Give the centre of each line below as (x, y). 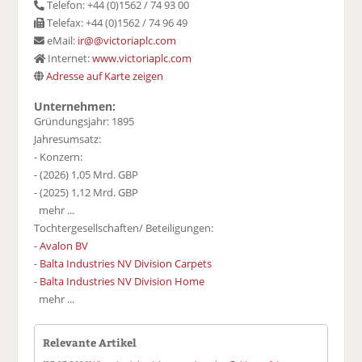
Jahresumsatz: (68, 139)
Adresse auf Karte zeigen (105, 76)
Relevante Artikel (90, 343)
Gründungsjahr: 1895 (84, 122)
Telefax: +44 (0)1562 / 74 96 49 (116, 23)
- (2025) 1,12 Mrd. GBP (86, 193)
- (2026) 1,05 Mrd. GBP (86, 175)
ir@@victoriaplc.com (127, 41)
